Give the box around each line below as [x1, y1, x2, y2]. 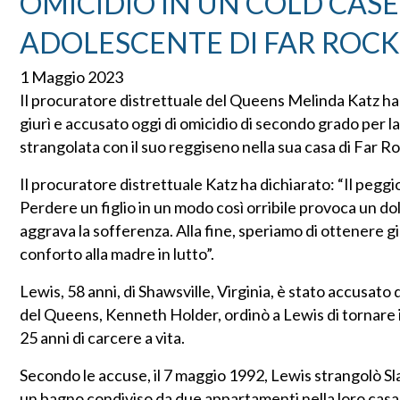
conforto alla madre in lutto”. [20, 244, 214, 264]
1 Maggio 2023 [20, 67, 123, 87]
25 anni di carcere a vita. [20, 328, 185, 348]
